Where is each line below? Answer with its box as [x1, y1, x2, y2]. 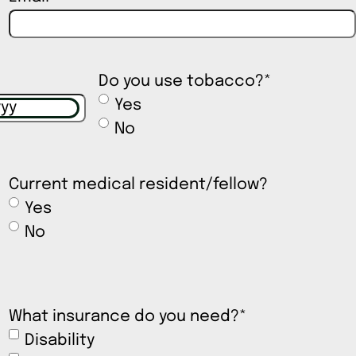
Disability [24, 332, 95, 350]
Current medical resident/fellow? [8, 176, 268, 194]
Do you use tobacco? [98, 73, 264, 91]
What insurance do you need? [8, 308, 239, 326]
